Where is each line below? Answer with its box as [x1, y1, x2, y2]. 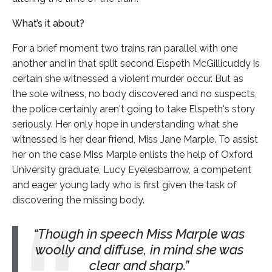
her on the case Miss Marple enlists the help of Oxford [12, 148, 253, 160]
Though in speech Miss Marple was [38, 225, 245, 242]
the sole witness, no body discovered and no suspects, [12, 87, 257, 100]
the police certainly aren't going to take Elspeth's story [12, 103, 255, 115]
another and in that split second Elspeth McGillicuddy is [12, 57, 260, 69]
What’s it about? [12, 17, 84, 29]
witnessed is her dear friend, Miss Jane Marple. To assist [12, 133, 258, 145]
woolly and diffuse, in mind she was [35, 241, 243, 257]
